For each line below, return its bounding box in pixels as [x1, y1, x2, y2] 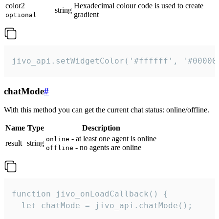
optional [5, 11, 37, 19]
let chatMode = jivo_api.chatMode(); [12, 201, 193, 211]
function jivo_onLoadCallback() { [12, 189, 168, 199]
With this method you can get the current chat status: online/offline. [4, 106, 209, 114]
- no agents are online [73, 143, 141, 152]
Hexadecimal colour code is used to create [74, 1, 203, 10]
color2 [5, 1, 25, 10]
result [5, 139, 22, 148]
